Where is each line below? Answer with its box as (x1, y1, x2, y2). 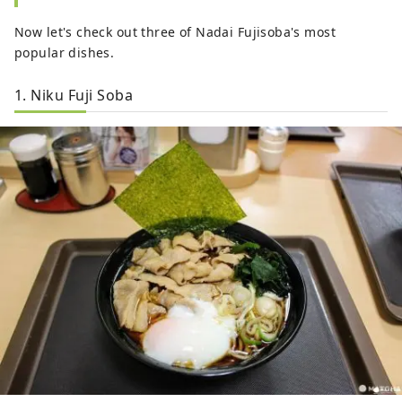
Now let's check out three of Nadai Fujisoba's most (14, 23, 336, 41)
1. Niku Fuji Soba (14, 85, 134, 106)
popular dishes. (14, 44, 115, 62)
